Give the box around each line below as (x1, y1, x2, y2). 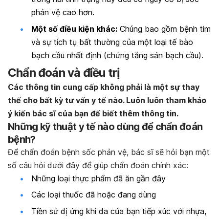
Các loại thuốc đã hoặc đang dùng (31, 190, 156, 200)
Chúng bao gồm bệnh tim (117, 23, 211, 34)
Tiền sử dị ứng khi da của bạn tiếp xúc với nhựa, (31, 206, 206, 216)
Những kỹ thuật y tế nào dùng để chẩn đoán (8, 120, 203, 132)
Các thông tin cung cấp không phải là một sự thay (8, 82, 199, 92)
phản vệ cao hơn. (31, 7, 94, 18)
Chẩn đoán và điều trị (8, 65, 120, 80)
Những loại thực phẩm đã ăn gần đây (31, 173, 166, 183)
